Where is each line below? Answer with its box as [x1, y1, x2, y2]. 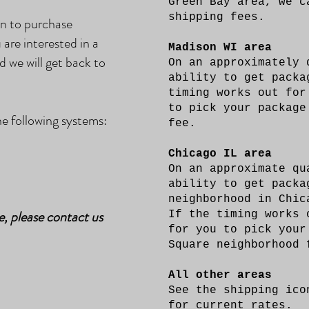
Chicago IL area [168, 147, 272, 160]
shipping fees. [168, 10, 265, 23]
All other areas [168, 268, 272, 281]
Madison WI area [168, 41, 272, 54]
